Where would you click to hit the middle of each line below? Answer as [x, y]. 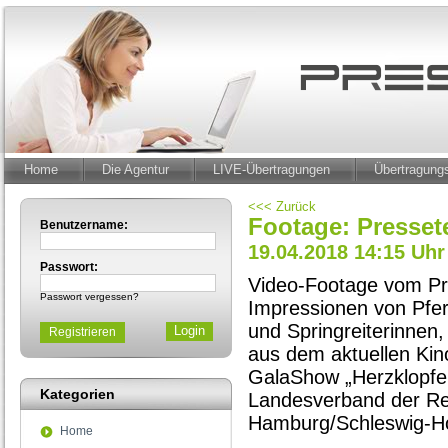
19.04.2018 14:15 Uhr [346, 252]
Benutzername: [84, 225]
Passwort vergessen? [89, 296]
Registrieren [82, 332]
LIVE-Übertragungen [271, 169]
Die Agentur [135, 169]
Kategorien [77, 394]
